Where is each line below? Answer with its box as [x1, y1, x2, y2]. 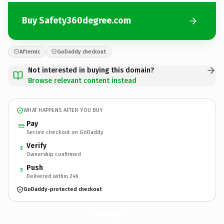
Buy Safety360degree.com [22, 15, 131, 26]
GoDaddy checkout [57, 48, 106, 55]
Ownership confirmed [26, 150, 81, 157]
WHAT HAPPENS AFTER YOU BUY [23, 107, 103, 113]
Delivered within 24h [26, 172, 78, 179]
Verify [26, 141, 46, 150]
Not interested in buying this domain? [28, 65, 154, 74]
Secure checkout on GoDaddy [26, 128, 103, 135]
